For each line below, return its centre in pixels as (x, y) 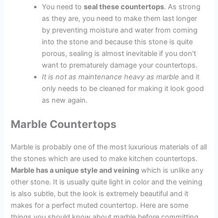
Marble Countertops (64, 124)
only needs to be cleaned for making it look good (123, 89)
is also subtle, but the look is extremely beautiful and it (100, 193)
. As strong (182, 7)
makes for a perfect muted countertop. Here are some (100, 205)
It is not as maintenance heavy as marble (111, 77)
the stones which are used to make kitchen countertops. (104, 158)
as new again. (65, 100)
